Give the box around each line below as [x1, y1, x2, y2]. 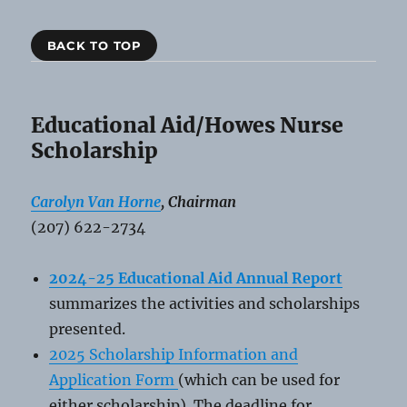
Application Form [49, 371, 175, 390]
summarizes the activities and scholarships [49, 294, 361, 313]
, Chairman [161, 193, 237, 212]
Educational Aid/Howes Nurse [31, 112, 344, 139]
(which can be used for [178, 371, 341, 390]
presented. [49, 320, 126, 339]
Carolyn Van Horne [31, 193, 162, 212]
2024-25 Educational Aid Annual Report [49, 269, 343, 288]
